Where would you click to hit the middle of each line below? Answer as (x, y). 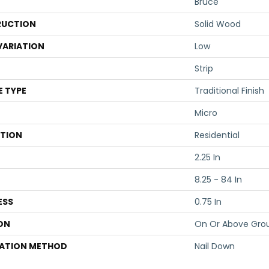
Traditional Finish (229, 91)
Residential (217, 135)
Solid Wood (218, 24)
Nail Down (215, 246)
